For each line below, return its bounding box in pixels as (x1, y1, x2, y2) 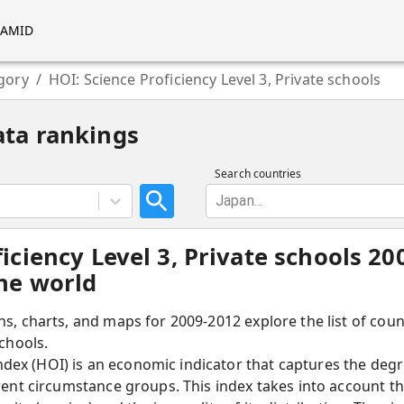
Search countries (215, 166, 302, 181)
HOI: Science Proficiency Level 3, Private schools (48, 69, 381, 89)
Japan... (216, 192, 263, 209)
